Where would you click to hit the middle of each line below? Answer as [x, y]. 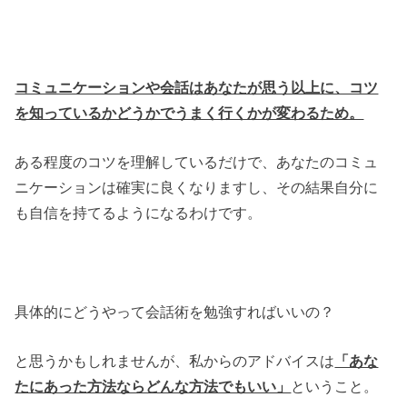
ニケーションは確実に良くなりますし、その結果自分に [197, 187]
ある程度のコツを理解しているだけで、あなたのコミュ [197, 162]
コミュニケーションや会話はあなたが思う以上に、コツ [197, 87]
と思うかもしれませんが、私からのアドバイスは [175, 361]
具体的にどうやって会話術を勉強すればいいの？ [175, 311]
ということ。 [335, 387]
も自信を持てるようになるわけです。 [139, 213]
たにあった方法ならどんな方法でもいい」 [153, 387]
